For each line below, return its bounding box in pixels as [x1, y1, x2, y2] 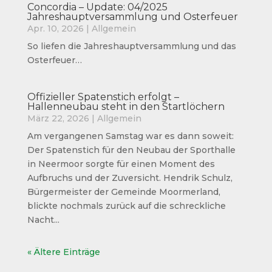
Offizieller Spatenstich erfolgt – [27, 91, 179, 103]
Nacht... [27, 214, 59, 226]
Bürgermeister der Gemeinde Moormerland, [27, 186, 220, 198]
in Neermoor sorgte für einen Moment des [27, 158, 215, 170]
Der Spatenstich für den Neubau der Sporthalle [27, 144, 236, 156]
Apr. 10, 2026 [27, 23, 84, 35]
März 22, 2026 [27, 113, 89, 124]
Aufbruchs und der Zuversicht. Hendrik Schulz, [27, 172, 233, 184]
